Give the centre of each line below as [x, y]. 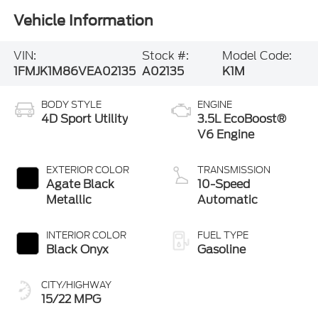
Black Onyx [77, 250]
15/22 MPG [71, 300]
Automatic [227, 200]
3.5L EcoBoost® [242, 119]
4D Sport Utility [84, 119]
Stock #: [166, 55]
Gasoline [221, 250]
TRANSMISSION [234, 170]
